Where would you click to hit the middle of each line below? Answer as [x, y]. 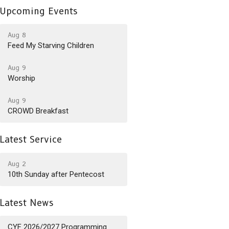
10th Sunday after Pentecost [56, 174]
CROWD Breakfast [38, 111]
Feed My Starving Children [51, 45]
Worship [22, 78]
